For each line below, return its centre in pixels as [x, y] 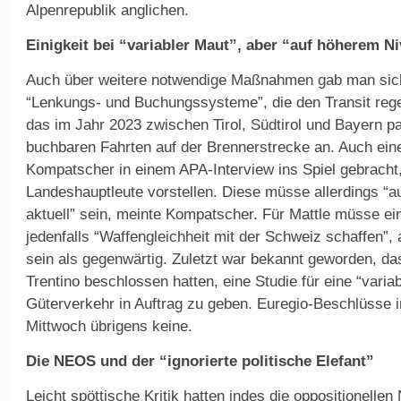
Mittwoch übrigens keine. [109, 327]
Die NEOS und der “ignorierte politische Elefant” [200, 362]
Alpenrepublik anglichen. [107, 11]
